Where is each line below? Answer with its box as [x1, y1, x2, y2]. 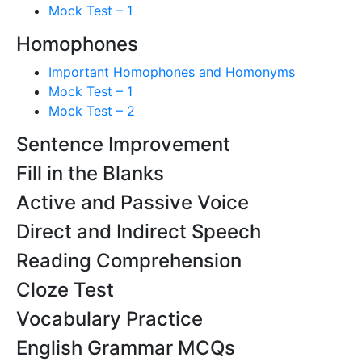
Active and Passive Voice [16, 190, 249, 214]
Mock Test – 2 [48, 102, 135, 119]
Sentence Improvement [16, 132, 230, 156]
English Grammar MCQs [16, 335, 235, 360]
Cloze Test [16, 277, 114, 301]
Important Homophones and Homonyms [48, 63, 295, 80]
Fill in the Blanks [16, 161, 164, 185]
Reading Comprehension [16, 248, 242, 272]
